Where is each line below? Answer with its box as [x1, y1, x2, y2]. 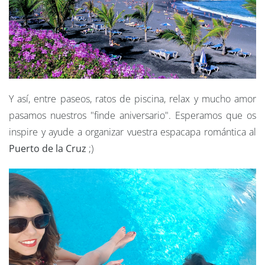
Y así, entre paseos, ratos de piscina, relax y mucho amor [9, 92, 256, 106]
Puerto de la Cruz [9, 142, 86, 156]
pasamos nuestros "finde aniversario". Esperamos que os [9, 109, 256, 122]
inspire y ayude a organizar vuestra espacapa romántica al [9, 125, 256, 139]
